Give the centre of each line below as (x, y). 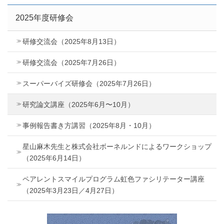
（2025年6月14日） (54, 158)
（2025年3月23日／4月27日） (70, 190)
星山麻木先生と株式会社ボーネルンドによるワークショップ (117, 146)
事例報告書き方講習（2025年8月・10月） (89, 125)
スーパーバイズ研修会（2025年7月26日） (89, 83)
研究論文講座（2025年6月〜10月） (78, 104)
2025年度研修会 (44, 18)
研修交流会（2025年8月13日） (71, 41)
